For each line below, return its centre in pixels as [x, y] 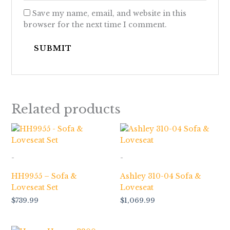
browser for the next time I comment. [95, 25]
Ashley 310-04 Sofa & [161, 176]
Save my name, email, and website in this [109, 14]
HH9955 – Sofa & [44, 176]
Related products [66, 109]
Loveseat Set [34, 187]
